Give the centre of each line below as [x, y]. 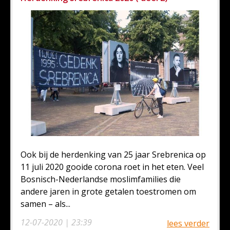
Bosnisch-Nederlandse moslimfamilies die [101, 179]
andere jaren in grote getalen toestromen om [108, 192]
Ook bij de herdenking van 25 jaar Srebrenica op [113, 155]
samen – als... [45, 204]
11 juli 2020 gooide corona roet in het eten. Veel [112, 167]
